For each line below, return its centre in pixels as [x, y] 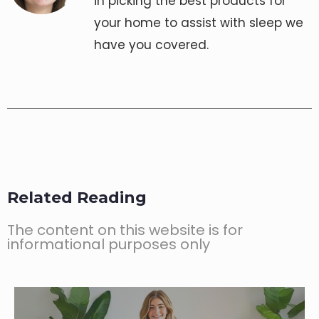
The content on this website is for [125, 230]
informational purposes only [109, 245]
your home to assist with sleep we [199, 22]
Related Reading [77, 198]
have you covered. [151, 45]
